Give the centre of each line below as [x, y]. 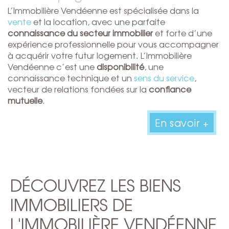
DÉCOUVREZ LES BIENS [96, 185]
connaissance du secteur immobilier [80, 33]
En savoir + [181, 123]
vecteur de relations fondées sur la [78, 89]
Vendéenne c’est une [52, 67]
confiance [170, 89]
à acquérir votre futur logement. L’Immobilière [100, 55]
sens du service [164, 78]
